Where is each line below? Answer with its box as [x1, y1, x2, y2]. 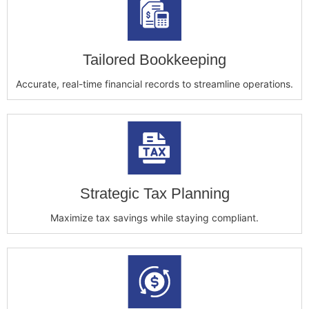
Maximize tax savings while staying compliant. [50, 212, 259, 224]
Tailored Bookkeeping [83, 51, 226, 69]
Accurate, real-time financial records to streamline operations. [16, 78, 293, 90]
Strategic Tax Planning [79, 185, 230, 203]
